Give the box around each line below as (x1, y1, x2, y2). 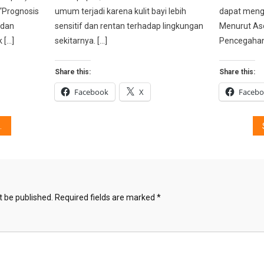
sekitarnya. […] (55, 35, 108, 45)
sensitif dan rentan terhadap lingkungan (55, 21, 204, 31)
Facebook (74, 86, 109, 97)
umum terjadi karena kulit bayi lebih (55, 6, 187, 16)
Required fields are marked (54, 192, 157, 202)
